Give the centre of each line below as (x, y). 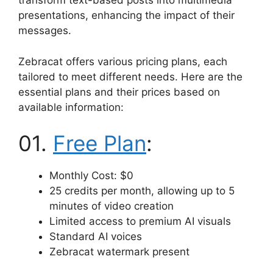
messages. (45, 31)
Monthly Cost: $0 (91, 176)
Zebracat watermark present (119, 252)
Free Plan (100, 144)
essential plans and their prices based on (119, 92)
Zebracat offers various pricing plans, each (123, 61)
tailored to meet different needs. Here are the (130, 76)
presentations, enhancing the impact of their (126, 16)
